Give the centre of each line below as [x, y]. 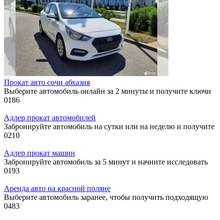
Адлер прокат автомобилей [50, 117]
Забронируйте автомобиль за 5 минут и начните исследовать [106, 162]
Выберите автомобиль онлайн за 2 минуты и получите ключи [108, 91]
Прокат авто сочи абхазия [47, 82]
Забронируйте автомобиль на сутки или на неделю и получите [109, 126]
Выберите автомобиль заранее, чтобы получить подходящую [106, 197]
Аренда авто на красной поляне [57, 188]
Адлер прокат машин [40, 153]
